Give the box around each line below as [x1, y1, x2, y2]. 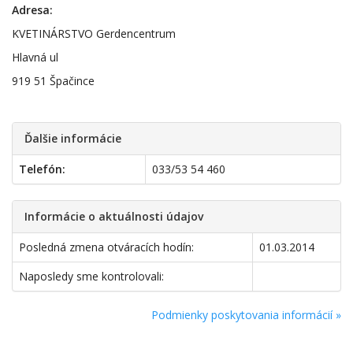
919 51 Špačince [12, 73, 95, 88]
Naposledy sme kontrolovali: [19, 269, 164, 284]
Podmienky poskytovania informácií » [151, 307, 341, 322]
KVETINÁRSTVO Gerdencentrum [12, 26, 176, 41]
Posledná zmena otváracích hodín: [19, 240, 194, 255]
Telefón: [19, 162, 65, 176]
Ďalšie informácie [24, 131, 121, 146]
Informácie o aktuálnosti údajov [24, 209, 203, 224]
